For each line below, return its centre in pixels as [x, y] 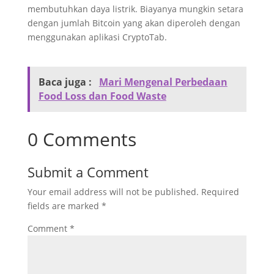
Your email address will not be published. [113, 192]
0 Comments [82, 139]
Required [220, 192]
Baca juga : [66, 82]
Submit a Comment [88, 172]
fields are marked [64, 206]
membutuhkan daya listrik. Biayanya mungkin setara [135, 9]
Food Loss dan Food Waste [102, 96]
